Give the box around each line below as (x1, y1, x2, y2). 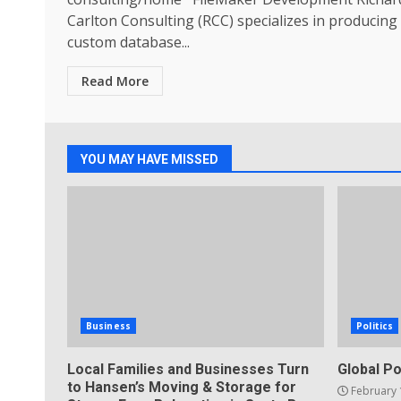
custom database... (67, 32, 190, 52)
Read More (81, 73, 149, 90)
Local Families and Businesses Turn (67, 361, 309, 378)
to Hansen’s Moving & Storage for (67, 379, 296, 396)
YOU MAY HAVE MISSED (81, 152, 218, 166)
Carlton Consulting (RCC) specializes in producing (67, 11, 397, 30)
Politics (356, 320, 394, 332)
